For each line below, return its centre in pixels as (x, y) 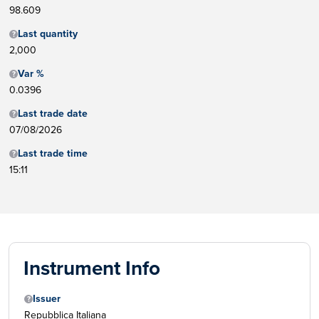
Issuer (47, 299)
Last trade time (53, 154)
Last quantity (48, 34)
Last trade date (53, 114)
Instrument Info (92, 268)
